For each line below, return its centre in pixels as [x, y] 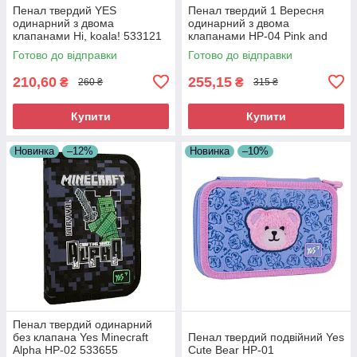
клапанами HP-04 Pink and [258, 35]
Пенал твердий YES [65, 10]
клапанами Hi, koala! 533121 [87, 35]
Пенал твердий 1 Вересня [256, 10]
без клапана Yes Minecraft [80, 337]
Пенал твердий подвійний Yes [266, 337]
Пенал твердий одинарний [82, 324]
